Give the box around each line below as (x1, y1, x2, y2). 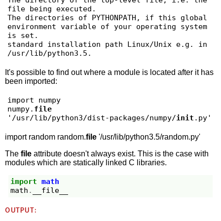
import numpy (7, 96, 61, 105)
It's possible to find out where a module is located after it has (5, 68, 214, 76)
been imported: (5, 76, 58, 85)
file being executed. (7, 4, 96, 14)
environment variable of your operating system (7, 22, 207, 32)
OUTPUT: (5, 206, 37, 215)
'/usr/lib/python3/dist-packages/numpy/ (7, 113, 176, 123)
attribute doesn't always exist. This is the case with (32, 149, 209, 158)
